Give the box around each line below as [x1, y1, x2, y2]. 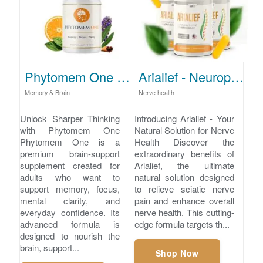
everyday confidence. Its [20, 206, 120, 219]
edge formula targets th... [134, 218, 230, 231]
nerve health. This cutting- [134, 206, 234, 219]
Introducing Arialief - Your [134, 112, 234, 125]
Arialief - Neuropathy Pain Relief [231, 67, 244, 86]
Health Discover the [134, 136, 234, 149]
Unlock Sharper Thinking [20, 112, 120, 125]
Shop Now [155, 247, 199, 259]
